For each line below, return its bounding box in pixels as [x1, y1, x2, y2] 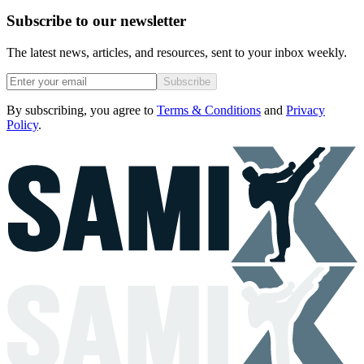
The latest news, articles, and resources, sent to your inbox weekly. [6, 45, 347, 59]
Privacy [286, 103, 325, 117]
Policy [6, 118, 38, 132]
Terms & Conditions [157, 103, 261, 117]
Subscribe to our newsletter [6, 12, 186, 30]
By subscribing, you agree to [6, 103, 154, 117]
